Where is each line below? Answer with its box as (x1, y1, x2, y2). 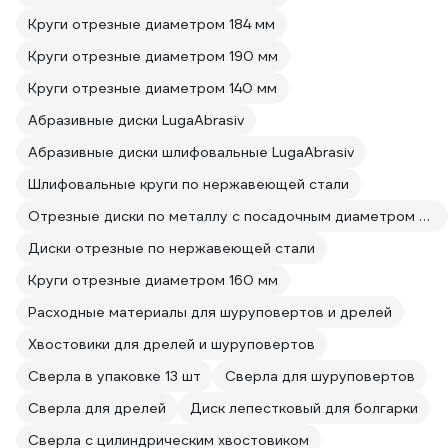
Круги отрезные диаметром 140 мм (28, 79, 277, 97)
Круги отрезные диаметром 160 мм (28, 271, 278, 289)
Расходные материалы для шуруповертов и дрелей (28, 303, 392, 321)
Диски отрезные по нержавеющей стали (28, 239, 315, 257)
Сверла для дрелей (28, 399, 166, 417)
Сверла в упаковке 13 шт (28, 367, 201, 385)
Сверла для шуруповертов (225, 367, 415, 385)
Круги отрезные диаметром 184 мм (28, 15, 275, 33)
